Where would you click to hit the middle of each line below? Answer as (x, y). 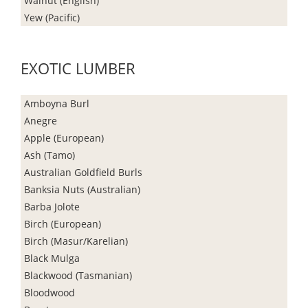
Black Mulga (52, 258)
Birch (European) (63, 223)
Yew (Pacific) (52, 17)
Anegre (41, 120)
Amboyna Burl (57, 103)
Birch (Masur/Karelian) (76, 241)
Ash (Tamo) (49, 155)
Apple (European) (64, 137)
